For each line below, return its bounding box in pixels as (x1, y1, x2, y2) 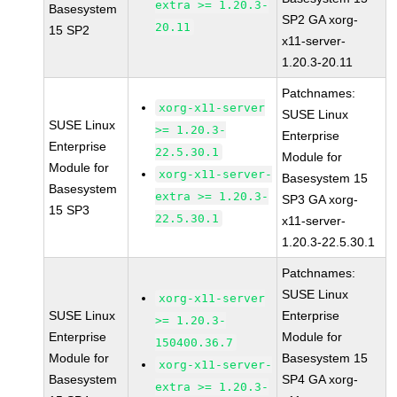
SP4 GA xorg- (282, 372, 359, 386)
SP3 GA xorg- (282, 192, 359, 206)
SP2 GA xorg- (282, 12, 359, 27)
